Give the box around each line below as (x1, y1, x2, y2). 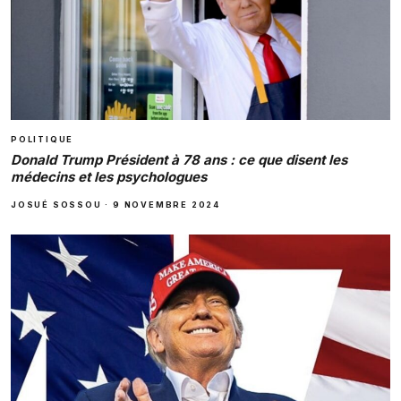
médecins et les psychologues (11, 167, 207, 185)
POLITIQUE (11, 133, 74, 144)
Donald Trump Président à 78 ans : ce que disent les (11, 150, 347, 168)
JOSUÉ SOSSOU (11, 199, 102, 209)
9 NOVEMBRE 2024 (113, 199, 221, 209)
